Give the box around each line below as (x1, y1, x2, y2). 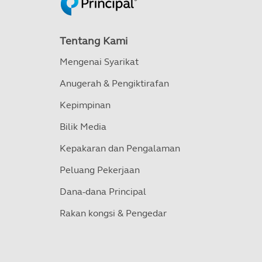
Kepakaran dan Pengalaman (60, 143, 180, 154)
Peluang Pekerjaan (60, 164, 140, 175)
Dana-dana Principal (60, 186, 146, 197)
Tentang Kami (60, 35, 127, 47)
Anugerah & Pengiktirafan (60, 78, 169, 89)
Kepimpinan (60, 99, 111, 111)
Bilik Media (60, 121, 106, 132)
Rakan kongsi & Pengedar (60, 208, 167, 219)
